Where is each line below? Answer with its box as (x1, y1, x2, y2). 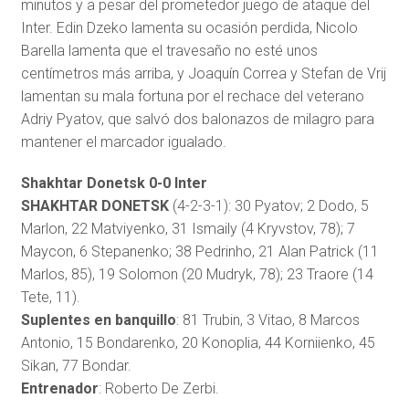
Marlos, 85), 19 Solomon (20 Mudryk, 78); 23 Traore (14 (20, 266, 373, 284)
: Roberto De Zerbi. (98, 380, 219, 398)
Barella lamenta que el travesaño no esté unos (20, 42, 318, 60)
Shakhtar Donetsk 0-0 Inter (20, 174, 207, 193)
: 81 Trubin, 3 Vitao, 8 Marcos (175, 311, 360, 330)
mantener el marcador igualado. (20, 133, 226, 152)
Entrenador (20, 380, 99, 398)
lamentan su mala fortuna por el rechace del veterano (20, 88, 364, 106)
